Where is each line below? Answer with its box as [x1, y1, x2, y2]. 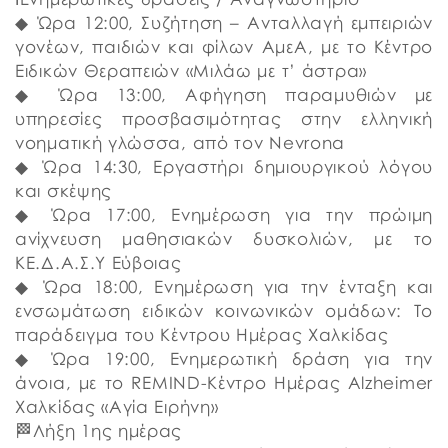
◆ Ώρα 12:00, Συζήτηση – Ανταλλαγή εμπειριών [15, 12, 433, 33]
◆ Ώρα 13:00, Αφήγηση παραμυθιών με [15, 84, 433, 105]
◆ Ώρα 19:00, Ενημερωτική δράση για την [15, 348, 433, 369]
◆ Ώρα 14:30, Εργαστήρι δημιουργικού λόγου [15, 156, 433, 177]
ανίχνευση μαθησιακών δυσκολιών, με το [15, 228, 433, 249]
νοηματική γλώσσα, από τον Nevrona [15, 132, 346, 153]
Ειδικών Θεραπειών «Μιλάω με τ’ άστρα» [15, 60, 367, 81]
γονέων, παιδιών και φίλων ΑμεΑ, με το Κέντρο [15, 36, 433, 57]
